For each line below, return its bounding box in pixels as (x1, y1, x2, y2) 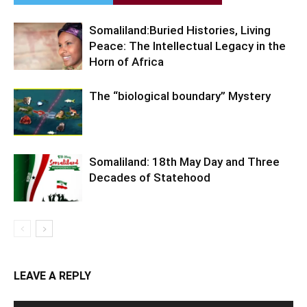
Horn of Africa (89, 54, 164, 69)
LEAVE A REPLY (14, 269, 91, 282)
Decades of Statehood (89, 170, 210, 184)
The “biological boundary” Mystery (89, 88, 271, 103)
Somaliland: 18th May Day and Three (89, 154, 280, 169)
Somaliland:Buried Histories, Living (89, 23, 271, 37)
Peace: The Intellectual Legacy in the (89, 38, 286, 53)
